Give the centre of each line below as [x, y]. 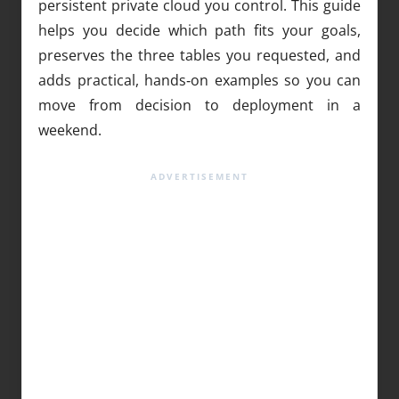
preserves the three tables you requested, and [199, 55]
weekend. [70, 130]
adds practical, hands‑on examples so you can [199, 80]
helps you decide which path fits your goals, [199, 30]
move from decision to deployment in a [199, 105]
